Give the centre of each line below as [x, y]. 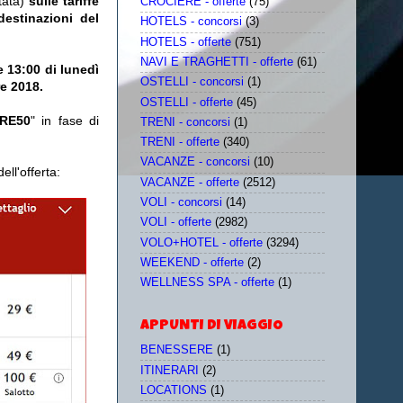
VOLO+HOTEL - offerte [201, 242]
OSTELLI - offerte [187, 102]
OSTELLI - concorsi [192, 82]
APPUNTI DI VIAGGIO [212, 327]
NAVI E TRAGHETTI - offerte [217, 62]
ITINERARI [170, 370]
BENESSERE [177, 350]
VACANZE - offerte [190, 182]
